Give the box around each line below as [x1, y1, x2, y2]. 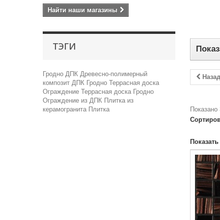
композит [43, 79, 72, 86]
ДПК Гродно [72, 79, 109, 86]
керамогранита [43, 106, 88, 113]
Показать [190, 138, 219, 145]
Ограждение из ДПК [43, 97, 104, 104]
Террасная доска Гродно [81, 88, 154, 95]
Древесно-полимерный [80, 70, 147, 78]
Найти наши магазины [48, 6, 117, 14]
